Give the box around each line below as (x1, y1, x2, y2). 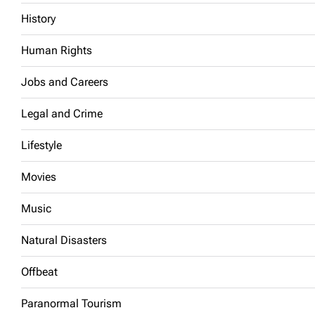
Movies (21, 170, 56, 184)
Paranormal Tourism (21, 297, 122, 310)
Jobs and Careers (21, 75, 108, 89)
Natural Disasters (21, 233, 107, 247)
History (21, 12, 56, 25)
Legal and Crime (21, 107, 103, 120)
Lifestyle (21, 139, 62, 152)
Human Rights (21, 44, 92, 57)
